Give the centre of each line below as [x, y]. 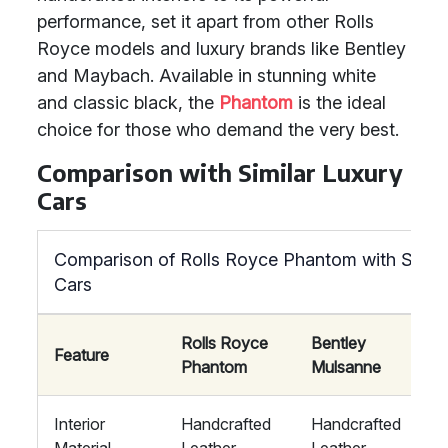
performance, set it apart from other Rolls [205, 21]
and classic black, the [128, 102]
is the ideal [339, 102]
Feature [81, 355]
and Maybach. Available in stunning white [206, 75]
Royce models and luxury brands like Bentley [221, 48]
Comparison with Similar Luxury [220, 172]
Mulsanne [346, 367]
